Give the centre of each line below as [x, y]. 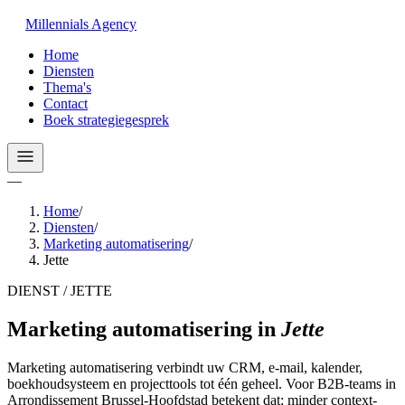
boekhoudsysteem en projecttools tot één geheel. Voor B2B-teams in [202, 383]
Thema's [67, 87]
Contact [66, 104]
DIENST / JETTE [60, 291]
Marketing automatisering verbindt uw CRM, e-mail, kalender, [185, 367]
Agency [114, 24]
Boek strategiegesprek [106, 120]
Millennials [57, 24]
